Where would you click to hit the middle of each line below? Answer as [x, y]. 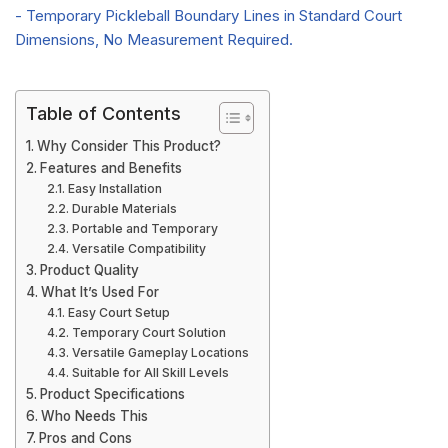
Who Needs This [94, 416]
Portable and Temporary [144, 228]
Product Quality [89, 270]
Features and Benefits [110, 168]
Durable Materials [124, 208]
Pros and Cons [85, 438]
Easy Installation [114, 188]
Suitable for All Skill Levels [150, 372]
